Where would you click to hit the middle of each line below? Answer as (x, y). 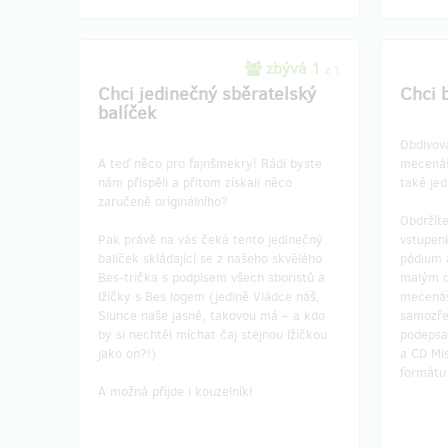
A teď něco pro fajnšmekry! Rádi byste (210, 163)
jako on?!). (129, 353)
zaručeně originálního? (163, 201)
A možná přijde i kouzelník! (175, 391)
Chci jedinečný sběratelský (207, 93)
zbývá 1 (293, 68)
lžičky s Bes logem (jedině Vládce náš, (209, 296)
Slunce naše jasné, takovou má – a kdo (211, 315)
